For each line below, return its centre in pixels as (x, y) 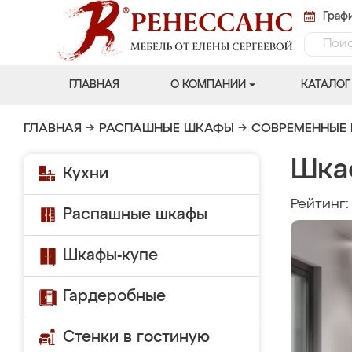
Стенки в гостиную (136, 337)
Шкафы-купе (110, 255)
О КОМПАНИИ (208, 85)
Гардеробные (114, 296)
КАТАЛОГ (325, 85)
